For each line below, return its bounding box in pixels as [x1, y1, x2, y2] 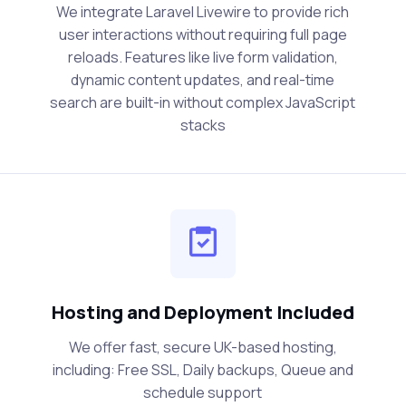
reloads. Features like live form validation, [67, 47, 338, 68]
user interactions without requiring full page [58, 24, 347, 45]
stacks [179, 115, 226, 136]
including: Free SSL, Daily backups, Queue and [52, 360, 353, 381]
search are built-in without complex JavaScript [50, 92, 356, 113]
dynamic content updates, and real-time [71, 70, 335, 91]
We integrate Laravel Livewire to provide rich [56, 2, 350, 23]
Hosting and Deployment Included [51, 300, 354, 325]
